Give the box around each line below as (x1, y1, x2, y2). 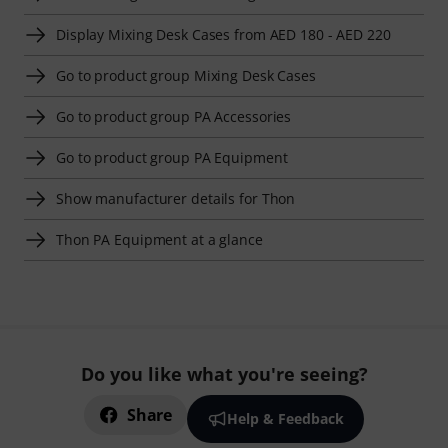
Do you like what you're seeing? (80, 362, 368, 387)
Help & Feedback (226, 409, 344, 429)
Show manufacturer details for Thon (56, 189, 296, 209)
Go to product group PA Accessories (56, 107, 292, 127)
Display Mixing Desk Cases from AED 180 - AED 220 (56, 25, 391, 45)
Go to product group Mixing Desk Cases (56, 66, 316, 86)
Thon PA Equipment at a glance (56, 230, 263, 250)
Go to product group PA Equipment (56, 148, 288, 168)
